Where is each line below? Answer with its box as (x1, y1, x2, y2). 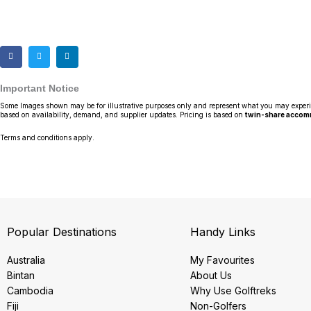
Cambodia (7, 284, 53, 296)
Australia (7, 253, 45, 266)
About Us (190, 269, 233, 281)
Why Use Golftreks (190, 284, 277, 296)
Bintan (7, 269, 35, 281)
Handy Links (190, 224, 256, 239)
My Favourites (190, 253, 255, 266)
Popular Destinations (7, 224, 117, 239)
